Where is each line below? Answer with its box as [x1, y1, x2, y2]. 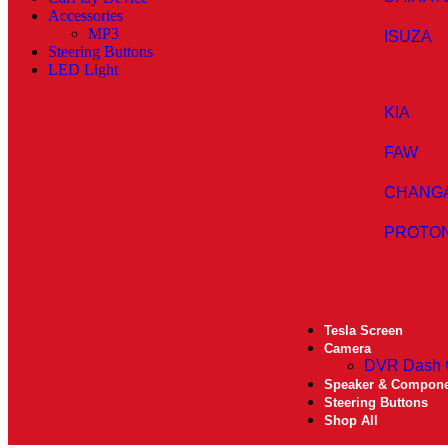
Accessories [48, 7, 123, 24]
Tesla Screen [324, 323, 404, 338]
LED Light [48, 61, 118, 78]
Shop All [324, 413, 379, 428]
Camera [324, 341, 372, 356]
